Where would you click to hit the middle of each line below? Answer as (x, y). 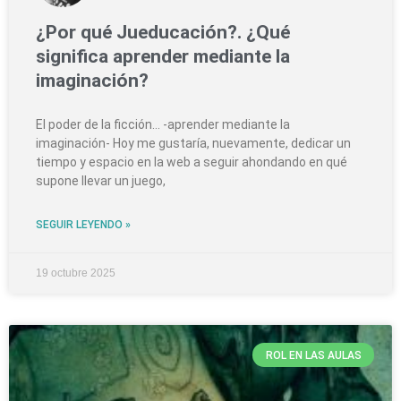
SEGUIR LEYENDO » (83, 225)
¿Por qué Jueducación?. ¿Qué (163, 33)
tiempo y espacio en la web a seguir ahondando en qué (192, 162)
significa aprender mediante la (163, 57)
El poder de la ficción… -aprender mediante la (163, 125)
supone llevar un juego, (101, 181)
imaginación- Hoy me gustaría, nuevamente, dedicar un (193, 144)
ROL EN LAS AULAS (313, 355)
